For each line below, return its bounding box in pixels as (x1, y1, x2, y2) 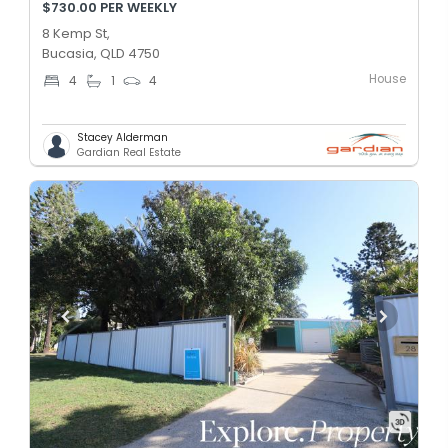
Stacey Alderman (77, 130, 168, 146)
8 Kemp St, (42, 24, 110, 44)
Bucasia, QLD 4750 (42, 44, 160, 64)
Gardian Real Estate (77, 145, 181, 161)
